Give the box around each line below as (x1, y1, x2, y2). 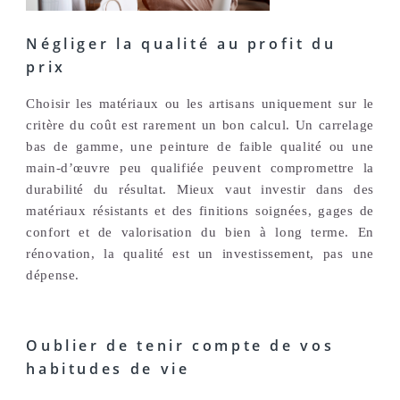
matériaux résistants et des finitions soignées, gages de (26, 204, 374, 219)
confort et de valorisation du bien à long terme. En (26, 225, 374, 240)
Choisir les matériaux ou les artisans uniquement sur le (26, 96, 374, 112)
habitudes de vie (26, 358, 190, 379)
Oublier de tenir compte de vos (26, 335, 335, 355)
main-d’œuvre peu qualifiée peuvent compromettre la (26, 161, 374, 176)
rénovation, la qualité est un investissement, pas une (26, 246, 374, 262)
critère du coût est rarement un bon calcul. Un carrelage (26, 118, 374, 133)
